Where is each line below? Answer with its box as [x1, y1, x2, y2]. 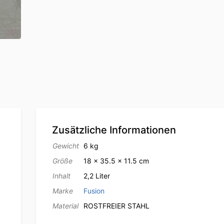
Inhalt [52, 171, 70, 180]
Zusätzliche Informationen [51, 124, 176, 136]
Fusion [83, 186, 104, 195]
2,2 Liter [83, 171, 110, 180]
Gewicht [52, 141, 79, 150]
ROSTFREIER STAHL [83, 201, 149, 210]
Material [52, 201, 78, 210]
